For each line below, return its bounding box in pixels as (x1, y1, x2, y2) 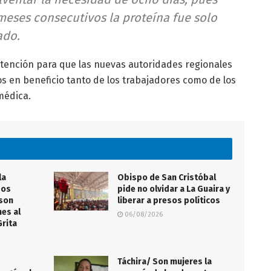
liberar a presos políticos (117, 195, 220, 206)
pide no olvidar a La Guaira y (117, 183, 230, 194)
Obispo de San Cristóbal (117, 172, 216, 183)
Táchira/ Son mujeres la (117, 256, 212, 267)
